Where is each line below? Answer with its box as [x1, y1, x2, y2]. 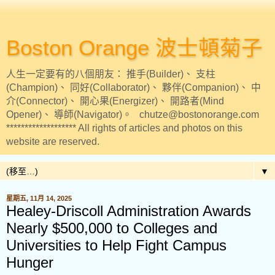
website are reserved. [6, 136, 99, 147]
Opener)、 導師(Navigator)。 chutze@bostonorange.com [6, 109, 259, 120]
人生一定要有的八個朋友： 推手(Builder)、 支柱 [6, 69, 215, 79]
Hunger [6, 254, 53, 271]
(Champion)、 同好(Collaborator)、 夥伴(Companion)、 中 [6, 82, 261, 93]
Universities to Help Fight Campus [6, 237, 227, 254]
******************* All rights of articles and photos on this [6, 123, 242, 133]
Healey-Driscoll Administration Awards [6, 203, 251, 219]
